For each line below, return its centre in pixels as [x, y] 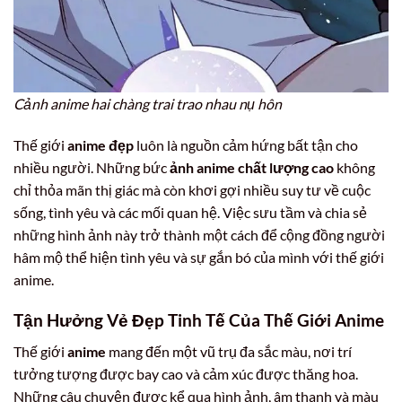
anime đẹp [100, 145]
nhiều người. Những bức [92, 168]
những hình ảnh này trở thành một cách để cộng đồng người [199, 235]
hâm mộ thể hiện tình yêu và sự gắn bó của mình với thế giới [199, 258]
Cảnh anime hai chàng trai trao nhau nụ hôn [148, 104]
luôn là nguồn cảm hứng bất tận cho [246, 145]
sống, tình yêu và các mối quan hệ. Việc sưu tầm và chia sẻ [190, 213]
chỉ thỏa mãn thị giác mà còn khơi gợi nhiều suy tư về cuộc [192, 190]
